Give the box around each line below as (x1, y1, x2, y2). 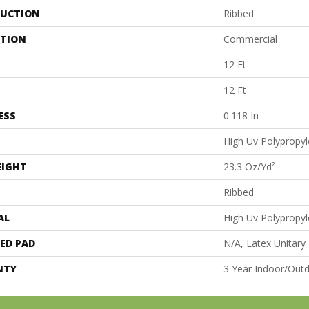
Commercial (223, 32, 277, 46)
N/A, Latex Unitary (223, 236, 306, 250)
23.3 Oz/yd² (223, 159, 275, 173)
